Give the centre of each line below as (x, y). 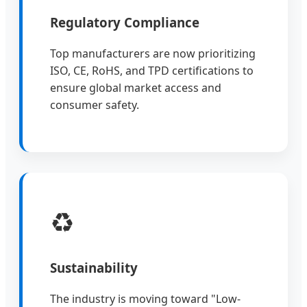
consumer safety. (95, 105)
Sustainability (94, 267)
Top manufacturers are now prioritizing (153, 53)
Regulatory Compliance (125, 23)
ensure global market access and (136, 87)
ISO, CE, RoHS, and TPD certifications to (152, 70)
